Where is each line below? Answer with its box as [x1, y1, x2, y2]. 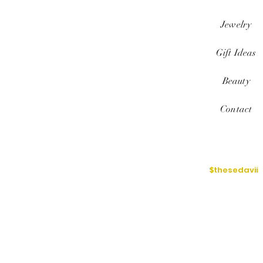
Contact [220, 103, 252, 115]
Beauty [222, 75, 250, 87]
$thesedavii [209, 164, 258, 176]
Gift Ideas [215, 47, 257, 59]
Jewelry [221, 19, 252, 31]
